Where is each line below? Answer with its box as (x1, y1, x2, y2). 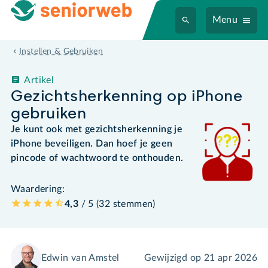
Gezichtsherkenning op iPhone (11, 87, 243, 105)
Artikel (24, 75, 54, 85)
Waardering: (11, 184, 65, 194)
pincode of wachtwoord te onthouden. (11, 153, 184, 163)
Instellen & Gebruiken (19, 47, 103, 56)
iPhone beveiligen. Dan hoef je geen (11, 138, 173, 148)
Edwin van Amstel (41, 253, 120, 263)
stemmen (112, 199, 153, 209)
